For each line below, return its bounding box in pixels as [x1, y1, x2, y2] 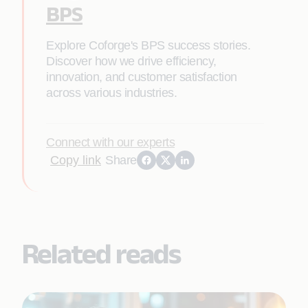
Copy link [50, 153, 101, 167]
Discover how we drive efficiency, [46, 54, 217, 68]
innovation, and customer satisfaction [46, 70, 237, 84]
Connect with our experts [46, 135, 175, 149]
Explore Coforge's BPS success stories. [46, 38, 250, 52]
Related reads [22, 237, 180, 269]
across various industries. [46, 86, 177, 100]
